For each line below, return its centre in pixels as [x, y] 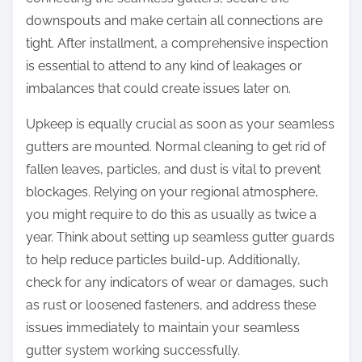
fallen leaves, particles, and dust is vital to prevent [173, 170]
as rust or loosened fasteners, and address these [171, 305]
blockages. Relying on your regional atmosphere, [172, 192]
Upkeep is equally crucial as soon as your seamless [180, 124]
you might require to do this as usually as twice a [171, 215]
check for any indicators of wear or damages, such [177, 283]
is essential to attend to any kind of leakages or [164, 66]
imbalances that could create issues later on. [158, 89]
